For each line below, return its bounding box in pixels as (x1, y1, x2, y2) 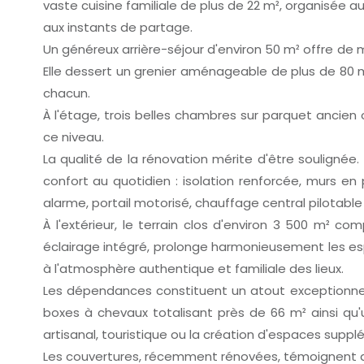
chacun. (42, 84, 90, 102)
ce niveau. (42, 128, 104, 145)
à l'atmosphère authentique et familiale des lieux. (42, 259, 344, 277)
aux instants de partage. (42, 18, 193, 36)
